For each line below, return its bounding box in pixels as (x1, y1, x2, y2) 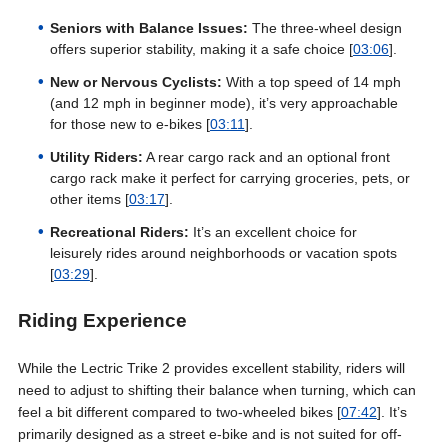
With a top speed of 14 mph (221, 74, 401, 90)
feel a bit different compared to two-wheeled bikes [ (17, 404, 341, 420)
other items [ (49, 191, 129, 207)
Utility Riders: (49, 149, 143, 165)
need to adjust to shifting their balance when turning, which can (17, 382, 416, 398)
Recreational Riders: (49, 224, 189, 240)
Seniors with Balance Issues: (49, 20, 248, 36)
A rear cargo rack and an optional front (142, 149, 390, 165)
